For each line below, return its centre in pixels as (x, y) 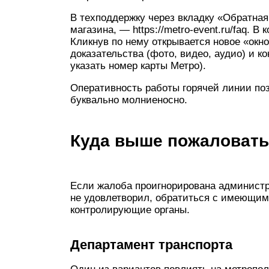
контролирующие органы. (130, 210)
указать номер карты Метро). (138, 66)
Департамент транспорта (151, 245)
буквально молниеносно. (129, 100)
